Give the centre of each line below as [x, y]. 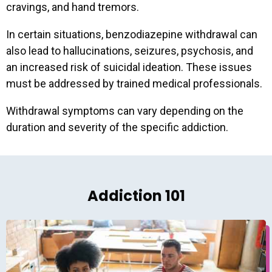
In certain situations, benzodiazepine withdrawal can [132, 35]
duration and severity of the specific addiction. [117, 127]
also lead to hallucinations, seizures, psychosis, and [130, 51]
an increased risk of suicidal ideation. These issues [129, 67]
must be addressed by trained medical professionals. [134, 84]
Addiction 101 [136, 196]
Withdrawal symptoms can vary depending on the [125, 111]
